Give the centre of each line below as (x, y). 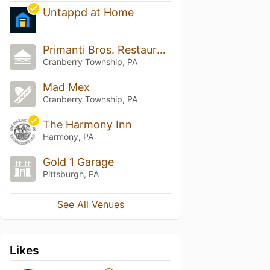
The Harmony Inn (87, 124)
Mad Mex (66, 87)
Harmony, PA (68, 137)
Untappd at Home (88, 13)
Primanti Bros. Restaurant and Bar (161, 50)
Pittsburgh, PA (71, 174)
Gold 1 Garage (78, 162)
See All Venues (90, 204)
